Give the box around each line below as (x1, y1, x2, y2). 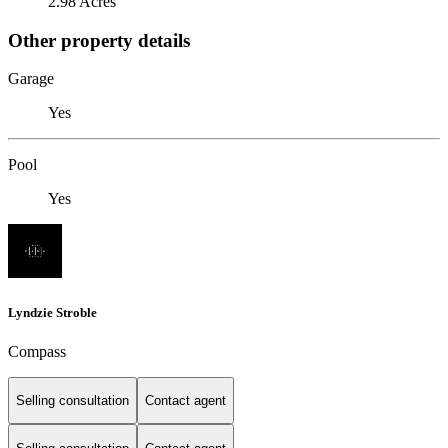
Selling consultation (16, 393, 129, 409)
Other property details (8, 29, 190, 51)
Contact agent (145, 393, 226, 409)
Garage (8, 70, 54, 88)
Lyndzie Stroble (8, 304, 97, 320)
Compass (8, 342, 66, 360)
